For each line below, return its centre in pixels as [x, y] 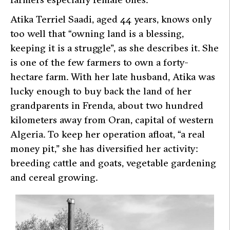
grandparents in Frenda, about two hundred [107, 106]
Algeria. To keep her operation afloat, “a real [108, 134]
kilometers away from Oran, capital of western [112, 120]
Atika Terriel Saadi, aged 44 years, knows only [111, 19]
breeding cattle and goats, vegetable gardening [113, 163]
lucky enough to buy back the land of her [101, 91]
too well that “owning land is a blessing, [97, 34]
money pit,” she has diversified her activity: [104, 149]
